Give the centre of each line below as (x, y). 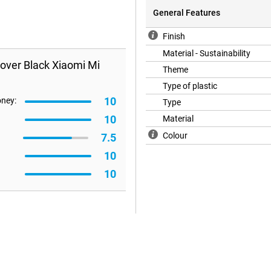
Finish (174, 37)
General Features (187, 13)
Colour (175, 136)
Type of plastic (190, 86)
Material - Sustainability (207, 54)
